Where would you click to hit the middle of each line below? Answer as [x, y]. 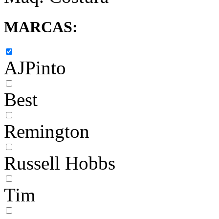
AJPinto [35, 68]
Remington [47, 131]
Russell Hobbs [60, 163]
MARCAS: [41, 27]
